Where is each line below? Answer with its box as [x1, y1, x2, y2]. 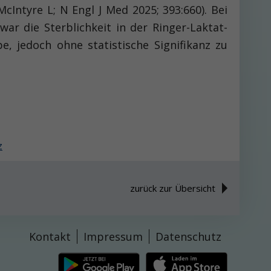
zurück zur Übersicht [130, 181, 215, 194]
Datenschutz [155, 229, 221, 244]
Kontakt [29, 229, 71, 244]
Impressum [83, 229, 143, 244]
